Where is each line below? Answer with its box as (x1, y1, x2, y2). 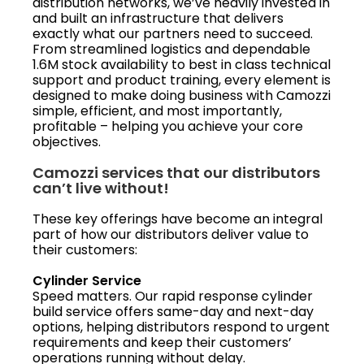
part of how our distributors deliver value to (32, 224, 309, 244)
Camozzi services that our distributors (32, 162, 320, 183)
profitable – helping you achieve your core (32, 116, 303, 136)
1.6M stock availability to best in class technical (32, 54, 331, 74)
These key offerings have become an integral (32, 209, 323, 228)
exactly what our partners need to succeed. (32, 24, 313, 43)
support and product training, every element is (32, 70, 331, 89)
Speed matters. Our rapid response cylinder (32, 286, 313, 305)
